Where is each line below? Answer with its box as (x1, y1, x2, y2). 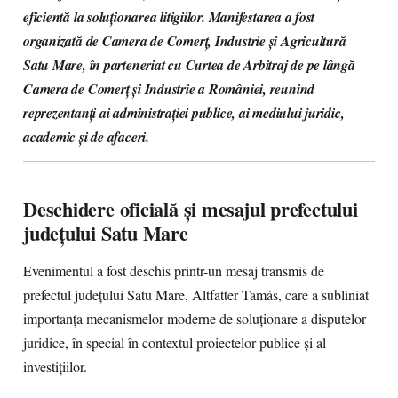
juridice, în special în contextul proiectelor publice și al (23, 333, 326, 353)
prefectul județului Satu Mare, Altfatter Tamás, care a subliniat (23, 285, 369, 305)
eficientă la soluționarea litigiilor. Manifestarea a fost (23, 7, 315, 27)
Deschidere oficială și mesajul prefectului (23, 195, 358, 224)
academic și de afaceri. (23, 127, 149, 147)
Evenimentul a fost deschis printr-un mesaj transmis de (23, 261, 324, 281)
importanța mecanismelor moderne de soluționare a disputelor (23, 309, 366, 329)
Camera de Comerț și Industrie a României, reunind (23, 79, 315, 99)
